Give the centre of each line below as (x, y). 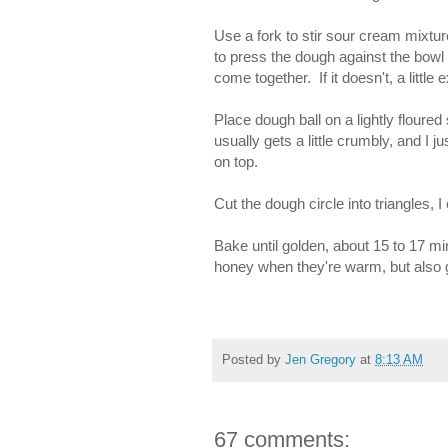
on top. (236, 162)
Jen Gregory (320, 359)
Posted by (253, 359)
